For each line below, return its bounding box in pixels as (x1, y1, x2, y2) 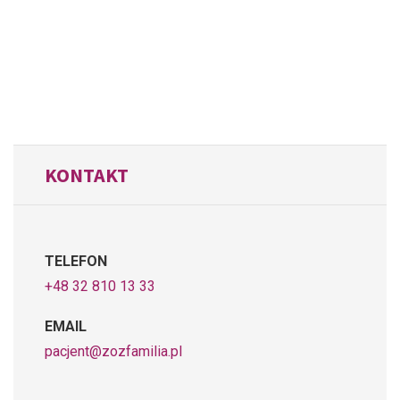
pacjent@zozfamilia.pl (45, 342, 182, 360)
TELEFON (45, 252, 107, 270)
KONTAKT (45, 162, 129, 187)
